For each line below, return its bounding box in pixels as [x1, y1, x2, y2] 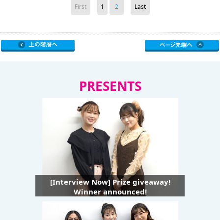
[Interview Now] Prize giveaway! [50, 177, 170, 187]
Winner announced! [73, 187, 147, 197]
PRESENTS [79, 77, 141, 95]
